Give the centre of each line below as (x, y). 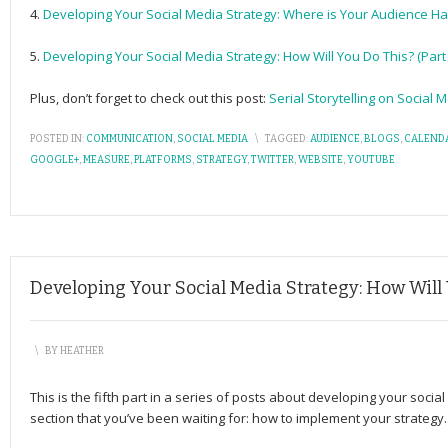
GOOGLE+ (54, 160)
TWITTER (272, 160)
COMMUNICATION (129, 139)
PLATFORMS (163, 160)
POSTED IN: (57, 139)
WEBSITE (320, 160)
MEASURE (106, 160)
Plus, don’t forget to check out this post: (149, 98)
